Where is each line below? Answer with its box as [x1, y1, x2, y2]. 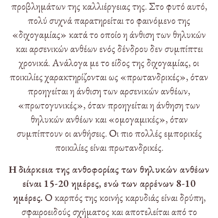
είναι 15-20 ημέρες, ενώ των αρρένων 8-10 [22, 177, 196, 190]
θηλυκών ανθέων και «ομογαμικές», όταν [30, 112, 188, 126]
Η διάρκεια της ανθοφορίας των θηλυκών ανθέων [9, 163, 209, 176]
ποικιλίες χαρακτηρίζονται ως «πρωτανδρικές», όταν [10, 70, 208, 84]
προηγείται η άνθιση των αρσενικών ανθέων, [28, 84, 190, 98]
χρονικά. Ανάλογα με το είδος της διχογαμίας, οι [19, 56, 199, 70]
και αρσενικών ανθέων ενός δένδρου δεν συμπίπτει [15, 42, 203, 55]
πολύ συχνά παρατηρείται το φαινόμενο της [28, 14, 190, 27]
